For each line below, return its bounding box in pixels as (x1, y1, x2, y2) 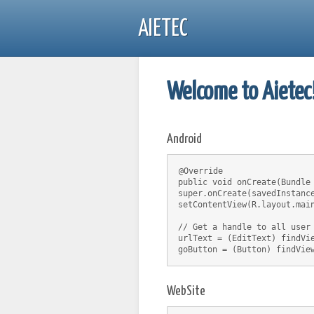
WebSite (167, 285, 205, 298)
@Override (179, 166, 223, 176)
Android (167, 132, 202, 146)
